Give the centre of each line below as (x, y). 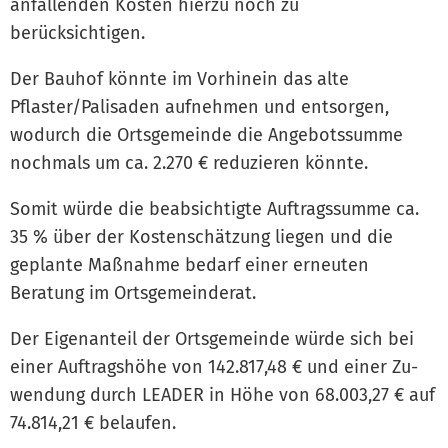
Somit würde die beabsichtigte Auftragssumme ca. (214, 208)
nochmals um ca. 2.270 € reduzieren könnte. (189, 162)
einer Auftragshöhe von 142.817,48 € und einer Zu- (214, 366)
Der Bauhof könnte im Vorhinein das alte (179, 78)
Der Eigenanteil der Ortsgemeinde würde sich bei (212, 338)
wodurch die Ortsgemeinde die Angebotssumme (206, 134)
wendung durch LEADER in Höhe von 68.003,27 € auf (222, 394)
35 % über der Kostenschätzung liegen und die (201, 236)
